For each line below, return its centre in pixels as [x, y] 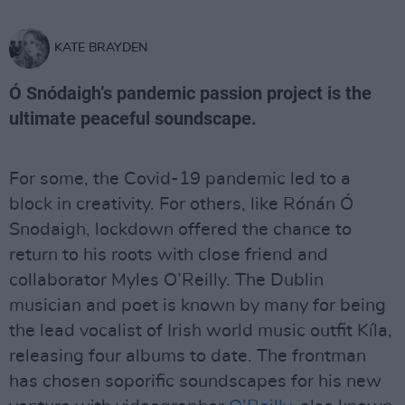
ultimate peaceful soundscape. [133, 118]
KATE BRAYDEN [101, 48]
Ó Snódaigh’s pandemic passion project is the [190, 93]
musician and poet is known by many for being [198, 306]
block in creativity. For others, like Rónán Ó [181, 204]
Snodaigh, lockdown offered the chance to [180, 230]
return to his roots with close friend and [169, 255]
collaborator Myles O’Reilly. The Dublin [166, 280]
